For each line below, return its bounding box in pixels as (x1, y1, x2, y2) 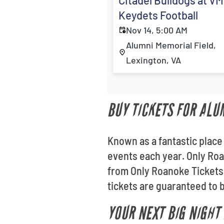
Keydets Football (118, 8, 198, 21)
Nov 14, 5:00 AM (126, 24, 188, 35)
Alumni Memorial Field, (126, 39, 216, 50)
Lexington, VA (126, 54, 181, 65)
